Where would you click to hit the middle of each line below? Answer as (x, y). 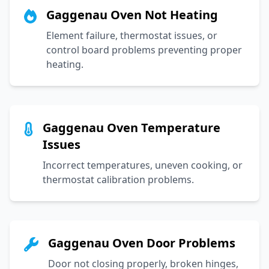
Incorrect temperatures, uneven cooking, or (143, 165)
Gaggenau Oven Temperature (131, 127)
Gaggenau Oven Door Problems (142, 243)
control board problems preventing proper (144, 50)
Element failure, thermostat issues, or (132, 35)
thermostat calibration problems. (118, 179)
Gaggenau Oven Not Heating (132, 14)
